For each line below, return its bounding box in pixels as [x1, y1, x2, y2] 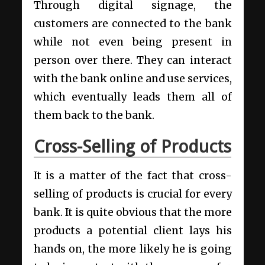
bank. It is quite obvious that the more [33, 205, 232, 219]
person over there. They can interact [33, 53, 232, 67]
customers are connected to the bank [33, 17, 232, 30]
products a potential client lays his [33, 224, 232, 237]
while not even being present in [33, 35, 232, 49]
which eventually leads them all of [33, 90, 232, 104]
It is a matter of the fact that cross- [33, 169, 232, 182]
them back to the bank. [33, 108, 154, 122]
